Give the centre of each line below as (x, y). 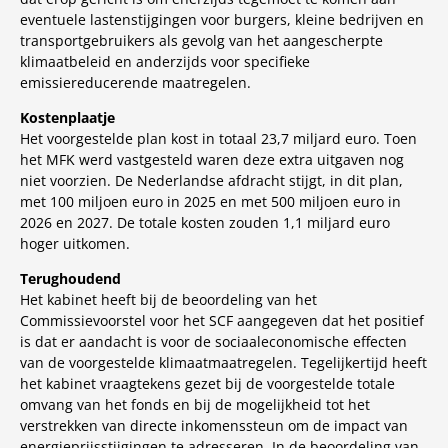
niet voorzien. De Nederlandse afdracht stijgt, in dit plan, (211, 180)
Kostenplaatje (67, 117)
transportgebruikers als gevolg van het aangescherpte (201, 40)
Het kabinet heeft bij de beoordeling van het (168, 299)
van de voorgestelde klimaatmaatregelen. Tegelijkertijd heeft (223, 362)
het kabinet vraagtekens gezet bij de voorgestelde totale (207, 383)
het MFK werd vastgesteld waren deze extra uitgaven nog (212, 159)
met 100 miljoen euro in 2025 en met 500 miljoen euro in (210, 201)
